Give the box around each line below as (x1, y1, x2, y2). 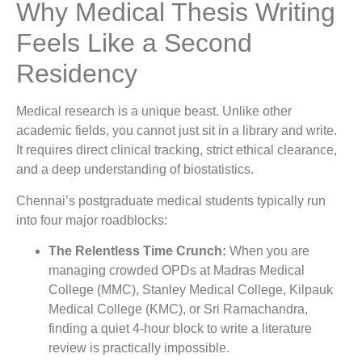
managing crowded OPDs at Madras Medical (48, 263, 305, 278)
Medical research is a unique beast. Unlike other (16, 104, 292, 119)
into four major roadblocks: (16, 213, 167, 227)
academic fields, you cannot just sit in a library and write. (16, 124, 337, 138)
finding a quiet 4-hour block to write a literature (48, 322, 312, 336)
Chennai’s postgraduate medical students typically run (16, 193, 326, 208)
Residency (16, 59, 137, 89)
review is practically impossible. (48, 341, 229, 356)
